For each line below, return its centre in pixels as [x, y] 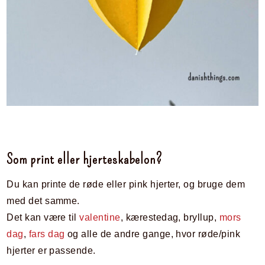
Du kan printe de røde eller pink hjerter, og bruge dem [126, 185]
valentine [100, 218]
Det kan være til [43, 218]
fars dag [47, 234]
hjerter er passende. [51, 251]
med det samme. [43, 201]
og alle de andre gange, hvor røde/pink [153, 234]
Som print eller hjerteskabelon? [85, 159]
